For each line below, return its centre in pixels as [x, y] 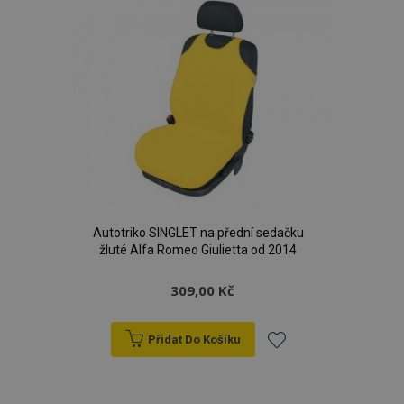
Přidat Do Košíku [194, 340]
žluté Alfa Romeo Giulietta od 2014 [198, 250]
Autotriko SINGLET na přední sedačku [198, 233]
